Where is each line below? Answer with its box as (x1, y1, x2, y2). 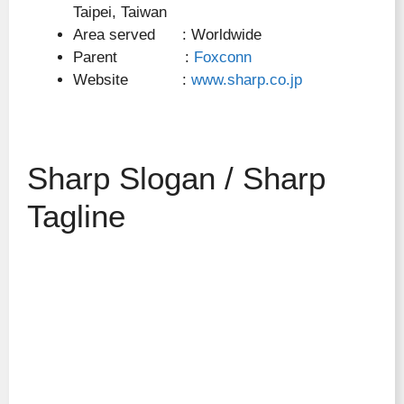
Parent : (73, 49, 194, 66)
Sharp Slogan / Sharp (27, 161, 326, 196)
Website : (73, 71, 191, 88)
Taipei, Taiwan (73, 4, 167, 21)
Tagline (27, 198, 125, 234)
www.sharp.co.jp (191, 71, 302, 88)
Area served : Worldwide (73, 26, 262, 43)
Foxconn (194, 49, 252, 66)
